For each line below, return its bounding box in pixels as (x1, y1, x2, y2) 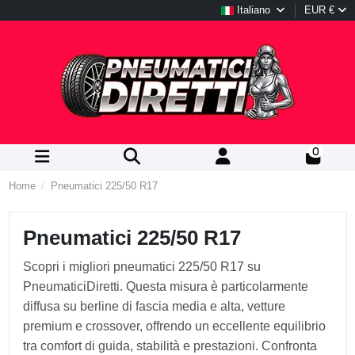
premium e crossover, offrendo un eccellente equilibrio (23, 319, 326, 334)
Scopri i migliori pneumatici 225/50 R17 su (23, 260, 261, 274)
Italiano (234, 3, 274, 16)
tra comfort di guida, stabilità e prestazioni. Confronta (23, 339, 317, 353)
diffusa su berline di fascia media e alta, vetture (23, 300, 285, 314)
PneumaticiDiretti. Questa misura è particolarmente (23, 280, 308, 294)
